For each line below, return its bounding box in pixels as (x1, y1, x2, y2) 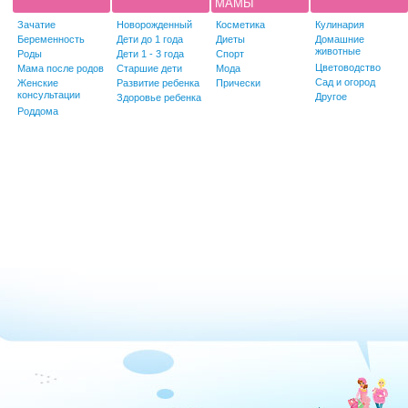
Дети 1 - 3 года (117, 47, 184, 59)
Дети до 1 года (117, 33, 183, 45)
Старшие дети (117, 62, 182, 74)
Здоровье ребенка (117, 91, 201, 103)
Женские (17, 76, 58, 88)
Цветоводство (315, 61, 381, 73)
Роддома (17, 105, 58, 117)
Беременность (17, 33, 85, 45)
